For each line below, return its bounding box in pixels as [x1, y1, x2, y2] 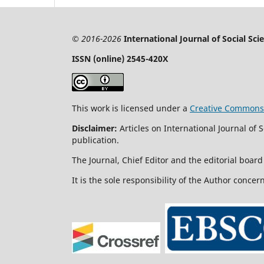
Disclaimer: [72, 122, 117, 134]
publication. [72, 134, 119, 146]
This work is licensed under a [72, 102, 190, 114]
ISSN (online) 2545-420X [72, 52, 168, 64]
